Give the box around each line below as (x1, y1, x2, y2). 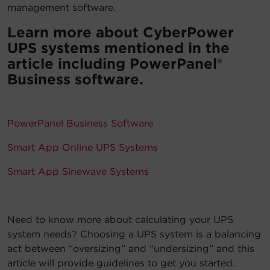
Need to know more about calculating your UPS (7, 214, 233, 226)
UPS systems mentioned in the (7, 39, 230, 57)
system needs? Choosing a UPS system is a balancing (7, 228, 261, 240)
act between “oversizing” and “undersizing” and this (7, 243, 254, 255)
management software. (7, 2, 116, 14)
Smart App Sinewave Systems (7, 166, 149, 178)
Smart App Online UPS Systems (7, 142, 158, 154)
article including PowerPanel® (7, 55, 222, 73)
